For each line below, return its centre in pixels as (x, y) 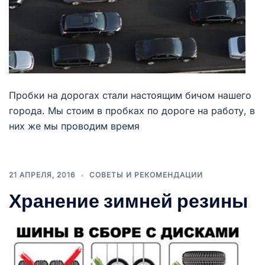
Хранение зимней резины (128, 201)
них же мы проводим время (74, 126)
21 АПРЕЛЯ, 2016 (42, 175)
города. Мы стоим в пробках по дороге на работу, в (132, 111)
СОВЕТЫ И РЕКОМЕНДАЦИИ (146, 175)
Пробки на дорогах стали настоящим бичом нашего (130, 95)
